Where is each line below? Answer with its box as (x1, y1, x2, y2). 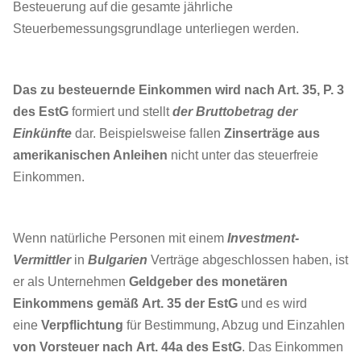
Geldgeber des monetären (129, 275, 288, 288)
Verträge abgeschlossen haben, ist (147, 253, 348, 267)
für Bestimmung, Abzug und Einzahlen (123, 318, 345, 332)
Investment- (227, 231, 299, 245)
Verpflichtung (41, 318, 123, 332)
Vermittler (13, 253, 71, 267)
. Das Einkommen (242, 340, 343, 354)
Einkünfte (13, 127, 72, 140)
